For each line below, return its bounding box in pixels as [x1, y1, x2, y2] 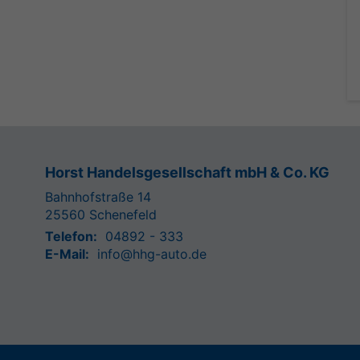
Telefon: [45, 227, 97, 244]
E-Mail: [45, 245, 89, 262]
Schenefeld [89, 206, 157, 223]
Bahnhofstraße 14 [45, 188, 151, 205]
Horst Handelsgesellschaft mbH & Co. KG [45, 163, 329, 181]
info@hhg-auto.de [97, 245, 207, 262]
